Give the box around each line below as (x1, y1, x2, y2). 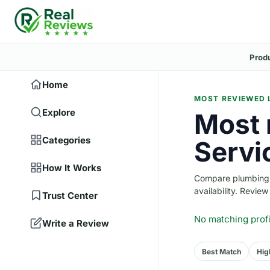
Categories (42, 134, 90, 146)
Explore (42, 106, 75, 118)
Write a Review (42, 217, 109, 229)
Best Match (202, 246, 241, 256)
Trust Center (42, 189, 98, 201)
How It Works (42, 162, 101, 174)
